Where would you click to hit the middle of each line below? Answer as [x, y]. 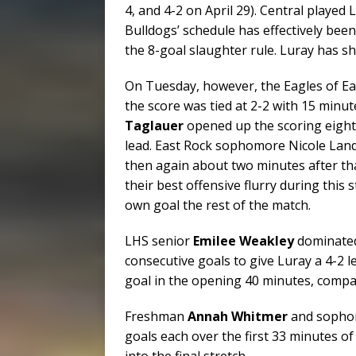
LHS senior [159, 240]
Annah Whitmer [238, 316]
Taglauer [154, 125]
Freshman [156, 316]
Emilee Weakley [244, 240]
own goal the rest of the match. [218, 205]
